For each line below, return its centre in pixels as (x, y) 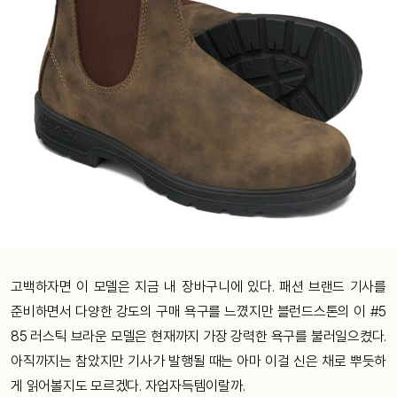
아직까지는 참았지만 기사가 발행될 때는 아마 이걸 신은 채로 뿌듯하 (198, 362)
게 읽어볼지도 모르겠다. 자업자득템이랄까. (128, 386)
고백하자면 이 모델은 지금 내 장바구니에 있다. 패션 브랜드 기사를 (198, 287)
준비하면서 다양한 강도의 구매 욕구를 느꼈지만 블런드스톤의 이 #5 (198, 312)
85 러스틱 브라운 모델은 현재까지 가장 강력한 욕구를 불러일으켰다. (198, 337)
